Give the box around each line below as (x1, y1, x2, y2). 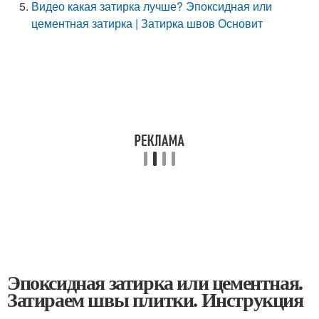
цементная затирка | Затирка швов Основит (31, 15, 263, 31)
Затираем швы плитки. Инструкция (7, 285, 303, 314)
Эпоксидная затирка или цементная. (7, 268, 303, 297)
